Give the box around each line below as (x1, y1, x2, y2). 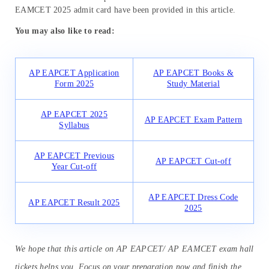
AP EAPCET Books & (153, 68, 234, 77)
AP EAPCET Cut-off (155, 156, 232, 166)
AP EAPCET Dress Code (148, 192, 238, 202)
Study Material (166, 79, 220, 88)
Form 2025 (54, 79, 94, 88)
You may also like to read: (15, 26, 115, 35)
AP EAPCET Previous (34, 151, 115, 160)
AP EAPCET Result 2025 (28, 198, 120, 207)
